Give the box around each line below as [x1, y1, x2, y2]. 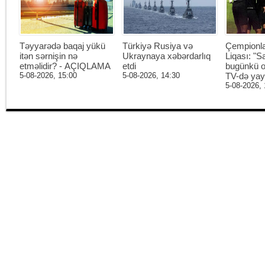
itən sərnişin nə [20, 50, 77, 61]
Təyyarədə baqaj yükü [20, 40, 105, 51]
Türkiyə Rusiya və [122, 40, 193, 51]
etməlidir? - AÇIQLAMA [20, 60, 111, 71]
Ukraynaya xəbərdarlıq [122, 50, 211, 61]
